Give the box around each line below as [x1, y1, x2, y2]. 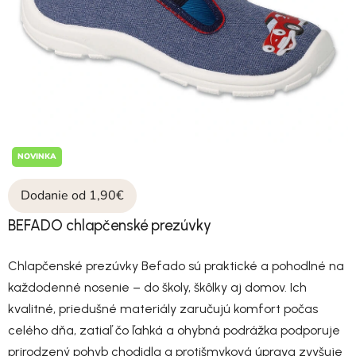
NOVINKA [17, 150, 56, 162]
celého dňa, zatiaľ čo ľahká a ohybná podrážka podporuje [8, 322, 340, 338]
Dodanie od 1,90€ [21, 186, 124, 204]
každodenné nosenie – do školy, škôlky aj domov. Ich [8, 279, 307, 295]
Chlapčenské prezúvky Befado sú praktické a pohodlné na [8, 257, 344, 273]
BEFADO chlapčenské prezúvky [8, 215, 211, 234]
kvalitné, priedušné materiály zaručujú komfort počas [8, 300, 318, 316]
